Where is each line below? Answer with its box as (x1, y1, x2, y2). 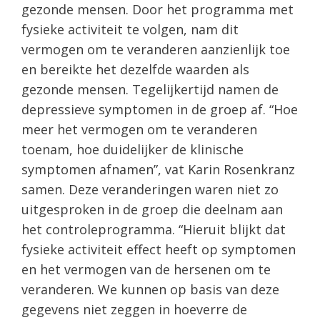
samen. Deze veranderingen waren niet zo (21, 180, 279, 198)
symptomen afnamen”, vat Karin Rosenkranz (21, 160, 295, 178)
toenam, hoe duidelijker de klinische (21, 140, 244, 158)
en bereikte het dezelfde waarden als (21, 60, 249, 78)
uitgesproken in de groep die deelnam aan (21, 200, 283, 218)
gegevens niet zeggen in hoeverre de (21, 300, 247, 318)
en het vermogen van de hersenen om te (21, 260, 271, 278)
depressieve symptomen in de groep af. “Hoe (21, 100, 298, 118)
